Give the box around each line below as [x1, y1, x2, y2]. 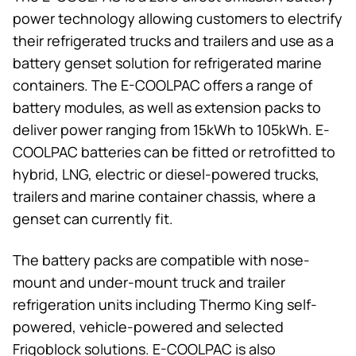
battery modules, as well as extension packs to [13, 97, 321, 117]
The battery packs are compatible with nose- [13, 250, 310, 269]
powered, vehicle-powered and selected [13, 316, 284, 336]
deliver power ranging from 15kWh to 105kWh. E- [13, 119, 330, 139]
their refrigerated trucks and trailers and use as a [13, 30, 334, 50]
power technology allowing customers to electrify [13, 8, 342, 28]
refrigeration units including [13, 294, 199, 314]
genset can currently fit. [13, 208, 173, 228]
